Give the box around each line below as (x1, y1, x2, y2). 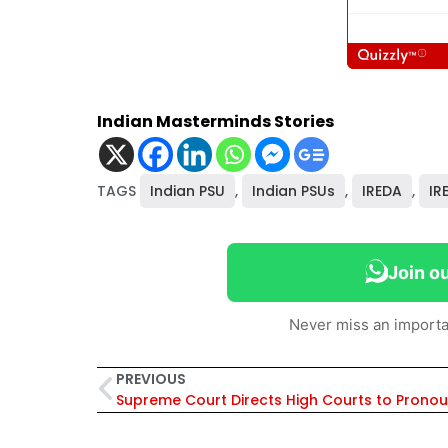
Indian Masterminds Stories (97, 109, 334, 133)
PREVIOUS (116, 368, 186, 389)
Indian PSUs (252, 180, 335, 201)
